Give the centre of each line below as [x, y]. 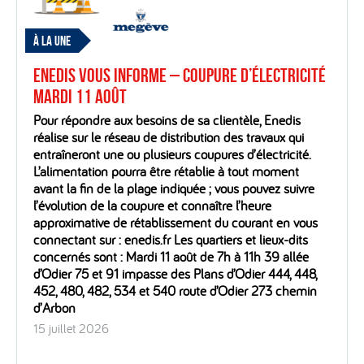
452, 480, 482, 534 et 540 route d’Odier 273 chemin [175, 291]
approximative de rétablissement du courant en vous [175, 223]
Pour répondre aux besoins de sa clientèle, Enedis [167, 120]
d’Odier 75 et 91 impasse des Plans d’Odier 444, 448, [175, 274]
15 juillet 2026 [71, 329]
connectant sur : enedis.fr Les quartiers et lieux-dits [171, 240]
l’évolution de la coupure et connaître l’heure [152, 206]
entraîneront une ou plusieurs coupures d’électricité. [172, 154]
